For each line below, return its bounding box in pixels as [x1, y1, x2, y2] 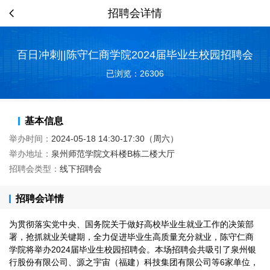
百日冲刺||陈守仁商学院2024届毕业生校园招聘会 [17, 48, 253, 61]
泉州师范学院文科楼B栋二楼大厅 [51, 149, 175, 159]
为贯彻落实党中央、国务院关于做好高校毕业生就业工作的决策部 [9, 219, 254, 229]
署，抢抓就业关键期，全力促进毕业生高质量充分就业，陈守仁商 [9, 232, 254, 242]
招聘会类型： [9, 164, 60, 174]
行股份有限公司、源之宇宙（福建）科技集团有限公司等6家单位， [9, 257, 259, 267]
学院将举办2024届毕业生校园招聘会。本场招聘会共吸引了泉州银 [9, 245, 256, 254]
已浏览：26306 [106, 68, 164, 78]
